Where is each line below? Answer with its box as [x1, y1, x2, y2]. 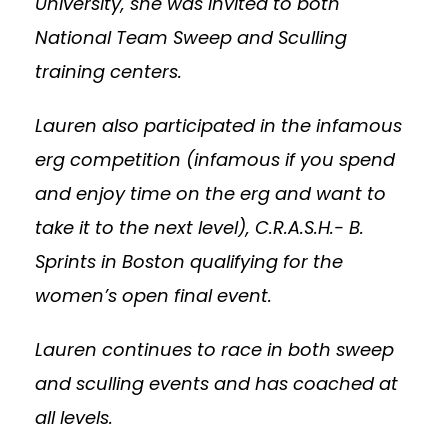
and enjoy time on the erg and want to [35, 181, 386, 207]
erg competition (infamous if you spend [35, 147, 395, 173]
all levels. [35, 405, 113, 431]
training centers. [35, 59, 192, 85]
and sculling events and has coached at [35, 371, 398, 397]
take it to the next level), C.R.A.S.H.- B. [35, 215, 364, 241]
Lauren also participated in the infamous [35, 113, 402, 139]
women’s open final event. [35, 283, 272, 309]
